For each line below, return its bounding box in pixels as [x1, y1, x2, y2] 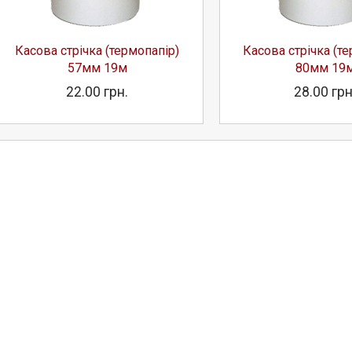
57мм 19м [67, 60, 127, 75]
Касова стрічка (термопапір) [15, 42, 180, 58]
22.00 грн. [66, 83, 129, 100]
